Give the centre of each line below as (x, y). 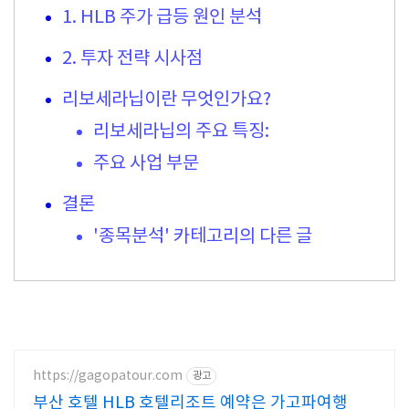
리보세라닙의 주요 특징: (181, 132)
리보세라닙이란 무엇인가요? (167, 100)
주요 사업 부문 (146, 164)
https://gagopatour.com (108, 376)
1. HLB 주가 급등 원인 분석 (162, 18)
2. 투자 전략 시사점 (132, 59)
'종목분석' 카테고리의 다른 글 (203, 237)
